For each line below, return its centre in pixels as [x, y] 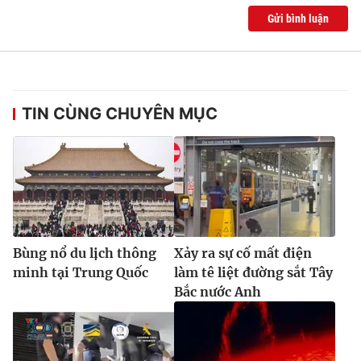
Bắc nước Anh [218, 291]
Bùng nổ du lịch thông [85, 253]
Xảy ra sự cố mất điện [243, 253]
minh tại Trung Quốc [81, 272]
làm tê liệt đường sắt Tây [253, 272]
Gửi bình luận [298, 18]
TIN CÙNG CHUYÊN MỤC [120, 113]
